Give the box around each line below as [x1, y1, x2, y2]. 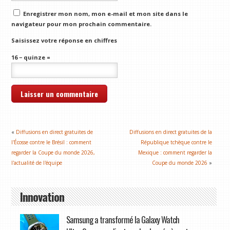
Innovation [20, 187, 64, 205]
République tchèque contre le [141, 139, 213, 146]
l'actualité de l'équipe [11, 159, 63, 167]
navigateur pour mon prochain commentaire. [11, 20, 152, 28]
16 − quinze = [11, 53, 51, 61]
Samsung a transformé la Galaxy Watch [66, 213, 179, 226]
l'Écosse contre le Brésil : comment [11, 139, 92, 146]
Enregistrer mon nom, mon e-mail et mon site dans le [23, 9, 188, 17]
